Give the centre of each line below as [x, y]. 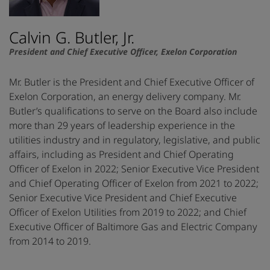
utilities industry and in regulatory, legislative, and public [135, 140]
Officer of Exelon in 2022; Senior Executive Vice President [134, 169]
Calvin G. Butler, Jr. [72, 38]
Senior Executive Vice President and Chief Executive [123, 198]
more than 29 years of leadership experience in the [122, 126]
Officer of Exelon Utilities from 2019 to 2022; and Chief [128, 212]
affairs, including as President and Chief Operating [121, 155]
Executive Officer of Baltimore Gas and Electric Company [133, 227]
